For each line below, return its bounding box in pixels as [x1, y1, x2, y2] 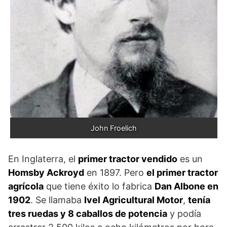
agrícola [8, 180, 44, 192]
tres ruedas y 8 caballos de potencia [8, 208, 167, 219]
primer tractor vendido [78, 153, 177, 164]
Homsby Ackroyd [8, 167, 84, 178]
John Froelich [90, 123, 137, 132]
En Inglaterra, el [8, 153, 78, 164]
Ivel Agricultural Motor [84, 194, 183, 205]
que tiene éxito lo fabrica [44, 180, 155, 192]
